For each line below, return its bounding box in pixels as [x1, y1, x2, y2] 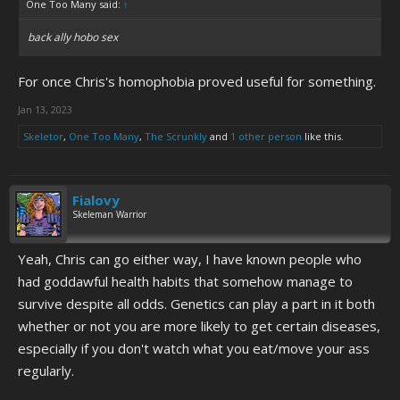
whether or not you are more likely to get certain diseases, [18, 317, 380, 335]
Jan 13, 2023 [18, 103, 72, 116]
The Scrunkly [145, 129, 207, 143]
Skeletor [23, 129, 63, 143]
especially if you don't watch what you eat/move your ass [18, 339, 370, 357]
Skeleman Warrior [72, 208, 146, 221]
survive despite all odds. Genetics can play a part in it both [18, 295, 375, 312]
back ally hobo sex [28, 29, 118, 45]
